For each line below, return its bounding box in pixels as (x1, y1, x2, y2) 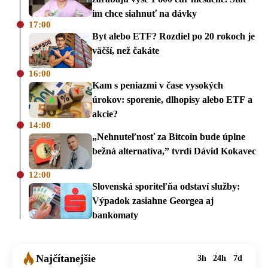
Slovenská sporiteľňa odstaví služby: (92, 181, 240, 192)
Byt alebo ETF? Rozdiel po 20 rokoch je (92, 31, 255, 41)
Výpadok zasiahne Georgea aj (92, 196, 214, 206)
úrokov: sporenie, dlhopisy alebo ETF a (92, 95, 252, 105)
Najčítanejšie (36, 252, 96, 265)
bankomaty (92, 210, 138, 221)
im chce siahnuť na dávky (92, 8, 197, 19)
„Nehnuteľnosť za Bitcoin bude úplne (92, 132, 245, 142)
